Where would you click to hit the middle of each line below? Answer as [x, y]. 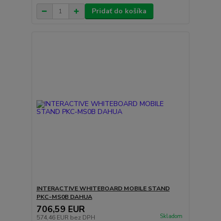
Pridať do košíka [119, 11]
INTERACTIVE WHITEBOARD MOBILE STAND [103, 188]
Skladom [171, 216]
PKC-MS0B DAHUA [64, 197]
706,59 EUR [60, 209]
